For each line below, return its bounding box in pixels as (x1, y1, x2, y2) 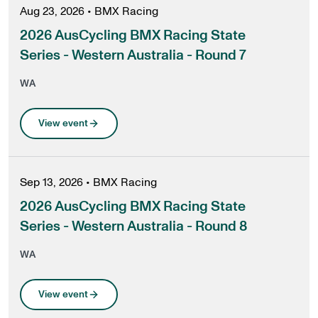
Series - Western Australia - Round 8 (20, 219, 247, 234)
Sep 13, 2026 (20, 177, 83, 188)
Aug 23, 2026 (20, 6, 84, 17)
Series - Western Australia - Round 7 (20, 48, 246, 62)
